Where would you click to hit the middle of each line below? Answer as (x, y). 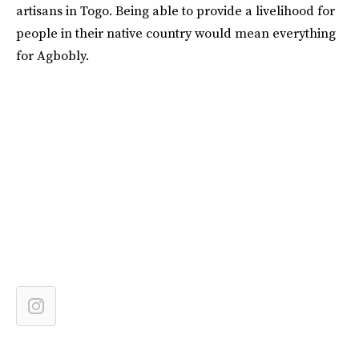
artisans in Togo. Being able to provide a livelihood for (175, 10)
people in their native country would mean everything (176, 33)
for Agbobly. (52, 55)
